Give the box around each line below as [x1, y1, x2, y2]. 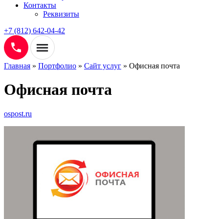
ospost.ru [4, 109, 32, 118]
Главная [4, 61, 30, 70]
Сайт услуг [84, 61, 121, 70]
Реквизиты [43, 9, 79, 18]
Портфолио [38, 61, 76, 70]
